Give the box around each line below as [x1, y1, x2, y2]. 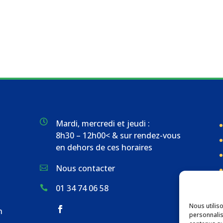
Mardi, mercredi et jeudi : [55, 118, 150, 129]
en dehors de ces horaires [55, 142, 152, 153]
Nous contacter [55, 163, 115, 174]
